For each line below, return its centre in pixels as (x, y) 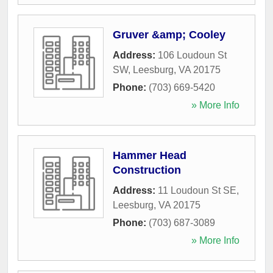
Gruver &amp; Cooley (169, 34)
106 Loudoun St (192, 55)
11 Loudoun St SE (197, 190)
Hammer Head (150, 155)
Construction (147, 170)
